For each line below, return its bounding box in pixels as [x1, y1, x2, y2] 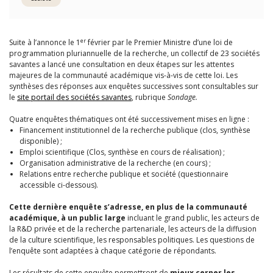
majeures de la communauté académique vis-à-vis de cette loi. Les [9, 70, 238, 80]
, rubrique [132, 92, 168, 102]
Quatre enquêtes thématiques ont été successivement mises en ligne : [9, 114, 249, 124]
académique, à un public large [9, 213, 126, 223]
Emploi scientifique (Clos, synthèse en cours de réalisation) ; [19, 147, 225, 157]
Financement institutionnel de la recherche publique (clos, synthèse [19, 125, 250, 135]
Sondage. [168, 92, 197, 102]
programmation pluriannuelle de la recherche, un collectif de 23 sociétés [9, 48, 260, 58]
